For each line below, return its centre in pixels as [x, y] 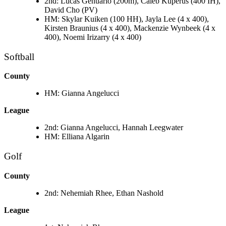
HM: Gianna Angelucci [82, 93]
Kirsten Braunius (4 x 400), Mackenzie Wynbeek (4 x [130, 28]
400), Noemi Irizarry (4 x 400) [93, 37]
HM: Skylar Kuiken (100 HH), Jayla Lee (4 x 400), [127, 19]
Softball [19, 56]
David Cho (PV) [71, 10]
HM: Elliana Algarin [77, 137]
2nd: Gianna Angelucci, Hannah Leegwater [114, 128]
